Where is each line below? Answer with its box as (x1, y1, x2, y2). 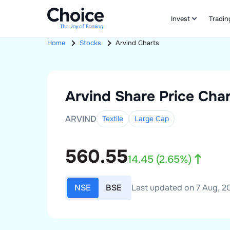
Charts (138, 39, 159, 47)
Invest (171, 14, 190, 23)
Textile (102, 114, 123, 123)
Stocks (80, 39, 101, 47)
